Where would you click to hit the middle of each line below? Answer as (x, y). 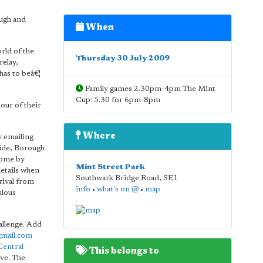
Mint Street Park (110, 167)
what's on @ (117, 189)
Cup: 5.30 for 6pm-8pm (118, 100)
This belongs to (123, 251)
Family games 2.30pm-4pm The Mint (149, 89)
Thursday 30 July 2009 (122, 58)
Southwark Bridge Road (117, 178)
